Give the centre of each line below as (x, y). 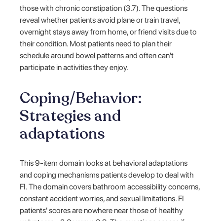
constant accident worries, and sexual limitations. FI (102, 198)
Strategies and (71, 116)
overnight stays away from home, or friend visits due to (109, 32)
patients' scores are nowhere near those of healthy (102, 210)
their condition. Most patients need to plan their (96, 43)
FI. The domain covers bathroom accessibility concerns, (110, 186)
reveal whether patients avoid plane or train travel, (100, 20)
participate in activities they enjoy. (74, 67)
